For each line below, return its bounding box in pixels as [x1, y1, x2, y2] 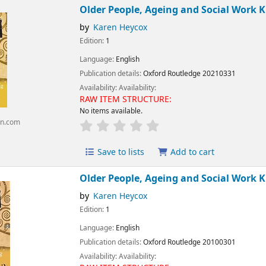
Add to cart [167, 146, 214, 159]
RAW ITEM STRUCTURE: [79, 93, 172, 106]
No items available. [79, 105, 142, 116]
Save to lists [95, 146, 145, 159]
